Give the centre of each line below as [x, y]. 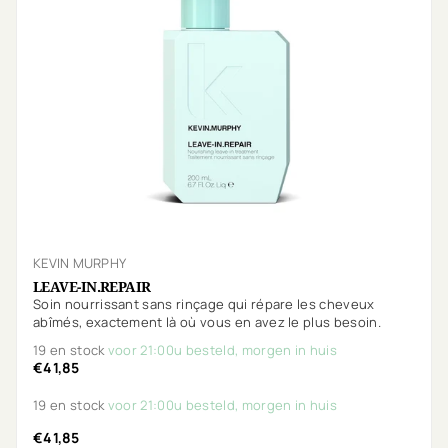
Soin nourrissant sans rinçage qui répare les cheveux [204, 303]
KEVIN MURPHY [80, 262]
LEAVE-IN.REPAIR [92, 286]
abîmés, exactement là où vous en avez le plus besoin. [207, 321]
